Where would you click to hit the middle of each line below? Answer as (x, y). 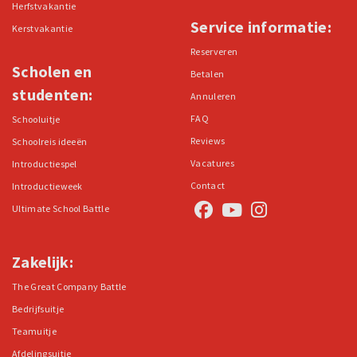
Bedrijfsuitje (38, 309)
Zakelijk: (43, 262)
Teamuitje (34, 331)
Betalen (208, 74)
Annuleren (213, 96)
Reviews (208, 141)
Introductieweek (47, 186)
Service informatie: (261, 27)
